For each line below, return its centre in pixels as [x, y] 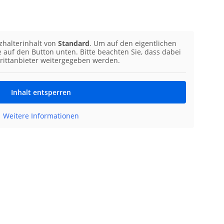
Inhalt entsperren [41, 92]
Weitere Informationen [41, 116]
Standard [74, 43]
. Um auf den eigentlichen [133, 43]
